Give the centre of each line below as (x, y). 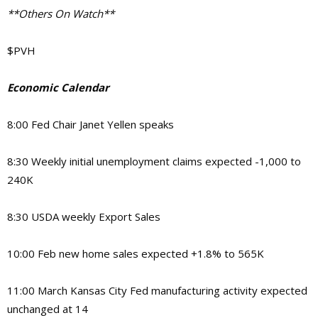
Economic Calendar (58, 87)
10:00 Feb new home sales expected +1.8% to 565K (136, 253)
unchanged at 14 (48, 308)
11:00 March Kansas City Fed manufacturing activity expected (157, 290)
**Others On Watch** (61, 13)
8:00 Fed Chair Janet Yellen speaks (91, 124)
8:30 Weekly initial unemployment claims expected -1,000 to (154, 161)
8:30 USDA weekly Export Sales (84, 216)
